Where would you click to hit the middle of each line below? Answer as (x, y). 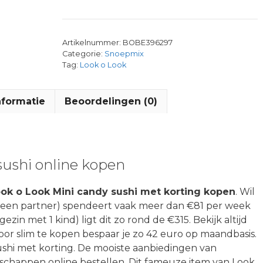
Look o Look (103, 65)
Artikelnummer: (92, 43)
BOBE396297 (147, 43)
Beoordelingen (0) (111, 101)
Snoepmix (124, 54)
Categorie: (83, 54)
